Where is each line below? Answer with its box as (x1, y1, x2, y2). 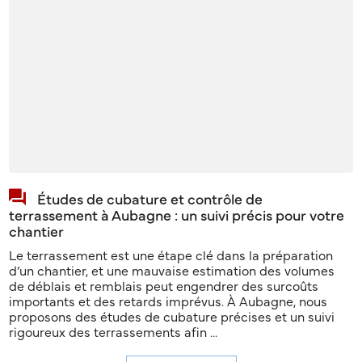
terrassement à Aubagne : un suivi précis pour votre (9, 204, 345, 225)
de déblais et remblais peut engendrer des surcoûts (9, 276, 319, 294)
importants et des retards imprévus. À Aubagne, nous (9, 291, 328, 309)
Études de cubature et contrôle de (37, 187, 263, 208)
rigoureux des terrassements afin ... (9, 322, 218, 340)
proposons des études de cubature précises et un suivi (9, 306, 335, 325)
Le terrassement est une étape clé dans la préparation (9, 245, 334, 263)
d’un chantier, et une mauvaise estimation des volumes (9, 260, 335, 279)
